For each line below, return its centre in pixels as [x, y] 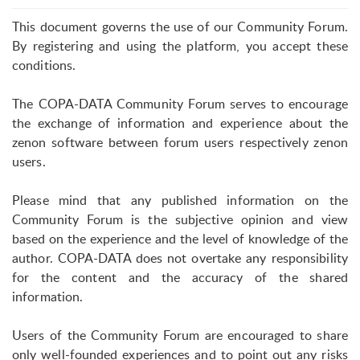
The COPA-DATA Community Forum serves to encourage [180, 103]
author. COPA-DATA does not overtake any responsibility [180, 258]
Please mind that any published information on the [180, 200]
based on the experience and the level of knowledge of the [180, 238]
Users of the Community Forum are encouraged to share [180, 335]
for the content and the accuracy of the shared [180, 277]
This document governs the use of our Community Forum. [180, 26]
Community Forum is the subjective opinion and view [180, 219]
